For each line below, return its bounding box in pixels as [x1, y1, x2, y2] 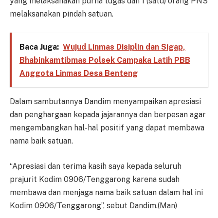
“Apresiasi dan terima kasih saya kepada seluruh [10, 161, 182, 171]
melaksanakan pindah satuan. [10, 9, 113, 19]
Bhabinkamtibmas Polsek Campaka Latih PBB [19, 55, 190, 65]
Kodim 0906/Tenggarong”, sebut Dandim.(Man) [10, 200, 177, 210]
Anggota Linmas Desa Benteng [19, 68, 138, 78]
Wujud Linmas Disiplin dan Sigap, [62, 42, 185, 52]
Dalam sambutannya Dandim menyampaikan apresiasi [10, 97, 201, 107]
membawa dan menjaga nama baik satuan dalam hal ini [10, 187, 203, 197]
